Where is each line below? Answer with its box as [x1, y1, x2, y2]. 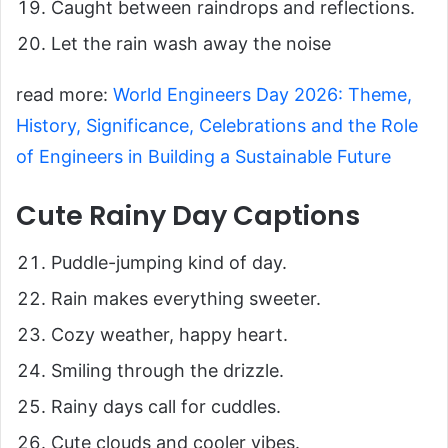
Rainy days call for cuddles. [51, 396, 281, 418]
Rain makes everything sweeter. [51, 288, 321, 310]
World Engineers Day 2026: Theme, [113, 83, 412, 105]
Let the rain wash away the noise [51, 32, 331, 54]
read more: [16, 83, 113, 105]
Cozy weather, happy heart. [51, 324, 288, 346]
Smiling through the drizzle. [51, 360, 284, 382]
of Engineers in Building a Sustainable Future [16, 145, 391, 167]
